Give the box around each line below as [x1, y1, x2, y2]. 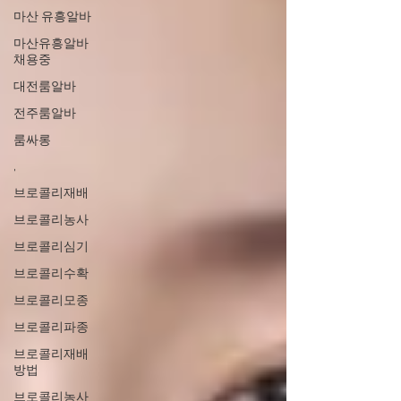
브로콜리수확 [13, 267, 89, 282]
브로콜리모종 [13, 294, 89, 309]
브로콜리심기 [13, 240, 89, 255]
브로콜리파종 [13, 320, 89, 336]
